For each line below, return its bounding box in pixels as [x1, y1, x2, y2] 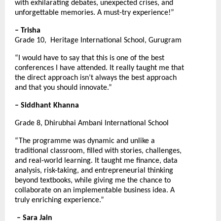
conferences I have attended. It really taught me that [15, 64, 184, 73]
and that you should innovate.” [15, 84, 112, 92]
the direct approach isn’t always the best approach [15, 74, 177, 82]
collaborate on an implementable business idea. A [15, 186, 175, 195]
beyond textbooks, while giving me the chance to [15, 177, 171, 185]
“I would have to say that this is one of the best [15, 54, 164, 63]
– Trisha [15, 27, 40, 35]
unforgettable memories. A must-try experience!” [15, 9, 174, 17]
